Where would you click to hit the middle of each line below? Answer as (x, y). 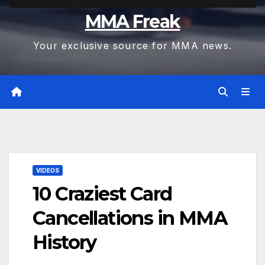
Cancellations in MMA (130, 218)
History (64, 242)
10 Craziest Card (102, 193)
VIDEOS (48, 170)
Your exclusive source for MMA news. (132, 46)
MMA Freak (132, 22)
